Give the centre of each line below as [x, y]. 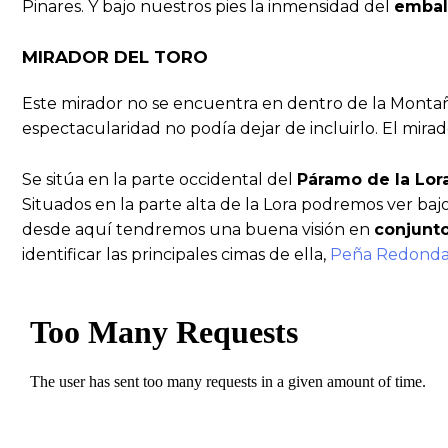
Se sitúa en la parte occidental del [159, 179]
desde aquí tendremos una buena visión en [198, 229]
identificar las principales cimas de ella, [176, 254]
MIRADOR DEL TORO [115, 57]
